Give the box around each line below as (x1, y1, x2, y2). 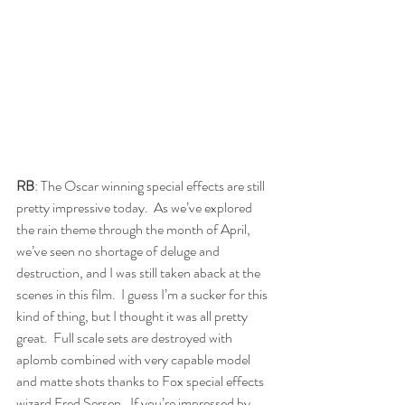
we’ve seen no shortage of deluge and (16, 240, 222, 261)
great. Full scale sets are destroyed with (16, 326, 235, 348)
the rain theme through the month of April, (16, 218, 253, 240)
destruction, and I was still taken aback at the (16, 261, 263, 283)
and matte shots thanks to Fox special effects (16, 370, 267, 391)
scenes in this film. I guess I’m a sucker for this (16, 283, 270, 305)
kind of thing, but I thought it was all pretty (16, 305, 250, 326)
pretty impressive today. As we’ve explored (16, 196, 255, 218)
